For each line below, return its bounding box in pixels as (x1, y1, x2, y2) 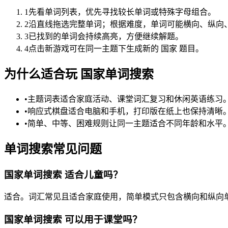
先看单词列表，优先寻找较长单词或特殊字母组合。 (28, 8, 216, 17)
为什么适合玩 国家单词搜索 (4, 68, 154, 81)
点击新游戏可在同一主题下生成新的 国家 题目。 (28, 44, 204, 53)
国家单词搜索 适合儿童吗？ (4, 169, 123, 180)
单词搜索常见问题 (4, 142, 102, 156)
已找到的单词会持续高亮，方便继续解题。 (28, 32, 183, 41)
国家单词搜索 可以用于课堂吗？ (4, 214, 142, 225)
